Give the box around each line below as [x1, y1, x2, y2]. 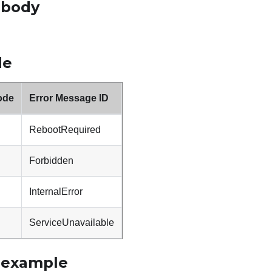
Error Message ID [29, 93, 109, 104]
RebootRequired [29, 124, 101, 135]
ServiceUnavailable [29, 217, 114, 228]
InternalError [29, 186, 83, 197]
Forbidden [29, 155, 73, 166]
